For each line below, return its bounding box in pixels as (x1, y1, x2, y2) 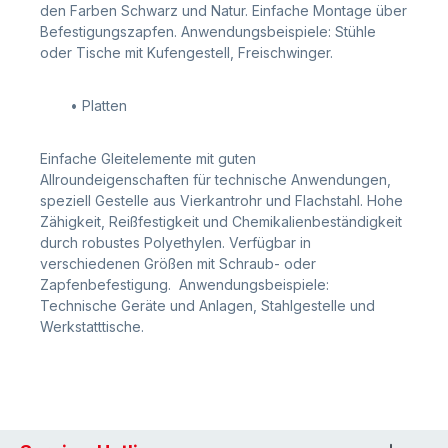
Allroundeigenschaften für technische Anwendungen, (40, 170, 391, 188)
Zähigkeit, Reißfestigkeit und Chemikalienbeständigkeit (40, 212, 402, 230)
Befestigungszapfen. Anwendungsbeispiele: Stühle (40, 22, 376, 40)
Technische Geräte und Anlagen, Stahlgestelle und (40, 296, 375, 314)
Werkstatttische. (40, 317, 144, 335)
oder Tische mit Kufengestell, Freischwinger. (40, 43, 337, 61)
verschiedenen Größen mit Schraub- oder (40, 254, 316, 272)
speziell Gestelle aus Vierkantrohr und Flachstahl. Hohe (40, 191, 403, 209)
